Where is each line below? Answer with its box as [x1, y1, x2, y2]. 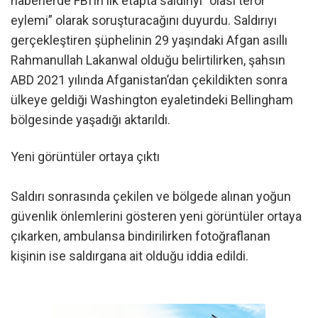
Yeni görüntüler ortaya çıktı [11, 148, 160, 164]
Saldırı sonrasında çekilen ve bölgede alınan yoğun [11, 188, 291, 204]
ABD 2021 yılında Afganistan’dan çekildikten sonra [11, 72, 287, 88]
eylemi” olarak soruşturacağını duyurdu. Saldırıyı [11, 13, 277, 28]
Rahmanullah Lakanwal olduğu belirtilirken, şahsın [11, 53, 285, 68]
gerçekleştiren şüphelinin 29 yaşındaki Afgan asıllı [11, 33, 287, 48]
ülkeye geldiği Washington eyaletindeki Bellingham [11, 92, 293, 108]
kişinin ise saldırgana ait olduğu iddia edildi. [11, 248, 248, 263]
